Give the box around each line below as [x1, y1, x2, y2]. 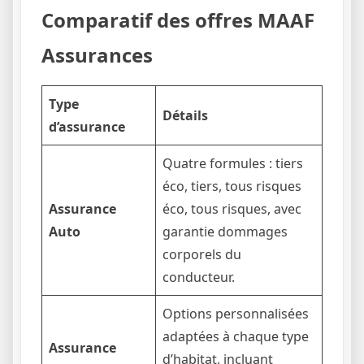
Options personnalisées [162, 304, 309, 323]
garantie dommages [162, 222, 288, 240]
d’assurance [49, 117, 125, 136]
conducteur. [162, 267, 235, 286]
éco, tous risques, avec [162, 199, 301, 218]
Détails [162, 106, 208, 124]
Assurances [41, 41, 153, 68]
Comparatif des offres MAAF [41, 6, 314, 33]
